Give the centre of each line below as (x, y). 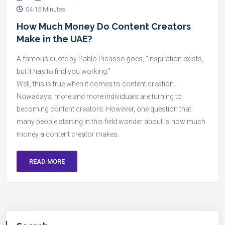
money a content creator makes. (68, 134)
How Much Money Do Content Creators (104, 26)
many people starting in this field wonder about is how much (111, 122)
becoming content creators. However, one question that (104, 109)
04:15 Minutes (45, 9)
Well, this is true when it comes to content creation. (96, 84)
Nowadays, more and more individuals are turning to (99, 96)
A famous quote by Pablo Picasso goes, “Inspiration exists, (110, 59)
